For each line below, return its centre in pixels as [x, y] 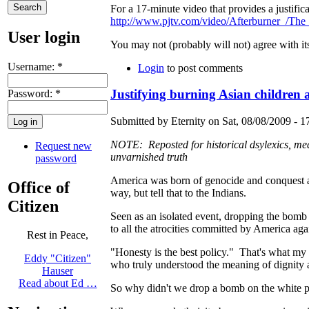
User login [44, 37]
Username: [32, 66]
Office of [39, 187]
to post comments [203, 68]
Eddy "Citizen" [58, 259]
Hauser [58, 271]
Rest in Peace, [58, 235]
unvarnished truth [149, 157]
